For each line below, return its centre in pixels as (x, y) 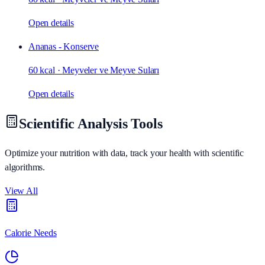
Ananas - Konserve (64, 47)
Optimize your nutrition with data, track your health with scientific (125, 153)
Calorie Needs (31, 232)
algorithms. (25, 167)
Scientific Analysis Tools (91, 123)
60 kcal (42, 70)
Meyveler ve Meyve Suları (111, 70)
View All (21, 190)
